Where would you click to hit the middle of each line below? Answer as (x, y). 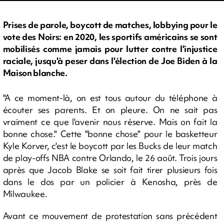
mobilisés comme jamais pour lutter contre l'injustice (110, 49)
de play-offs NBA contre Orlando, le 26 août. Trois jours (110, 158)
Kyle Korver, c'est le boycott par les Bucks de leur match (110, 146)
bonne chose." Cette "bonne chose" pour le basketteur (110, 134)
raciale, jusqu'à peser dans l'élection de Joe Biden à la (110, 61)
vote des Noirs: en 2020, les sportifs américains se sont (110, 37)
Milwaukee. (25, 194)
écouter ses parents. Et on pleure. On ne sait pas (110, 110)
